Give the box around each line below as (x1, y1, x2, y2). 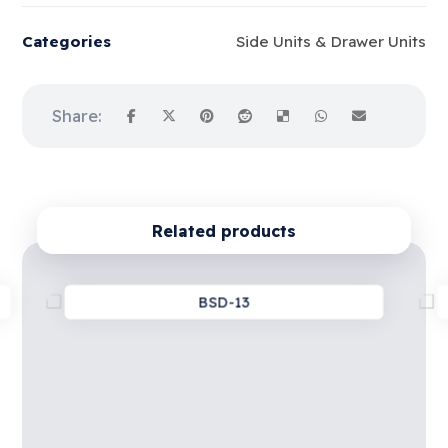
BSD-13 (199, 292, 250, 311)
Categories (22, 31, 112, 51)
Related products (152, 220, 296, 241)
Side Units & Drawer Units (235, 31, 426, 51)
